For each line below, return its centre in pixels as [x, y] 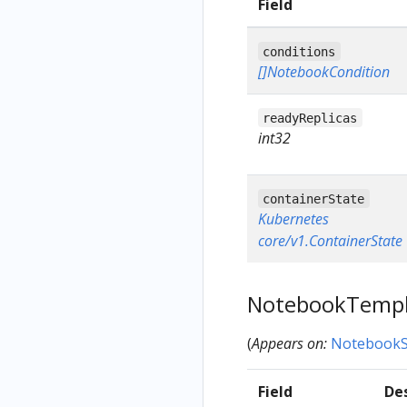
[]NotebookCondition [324, 72]
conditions [299, 51]
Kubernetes [293, 219]
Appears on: [289, 343]
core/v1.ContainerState [330, 241]
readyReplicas [310, 118]
